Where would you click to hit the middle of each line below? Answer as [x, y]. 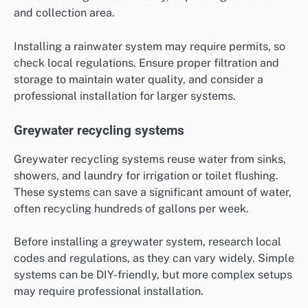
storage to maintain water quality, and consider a [139, 79]
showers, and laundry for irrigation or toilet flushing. [146, 175]
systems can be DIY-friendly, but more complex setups [153, 274]
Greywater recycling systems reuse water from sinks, [150, 159]
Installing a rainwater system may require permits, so [150, 46]
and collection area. [64, 13]
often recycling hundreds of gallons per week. [131, 208]
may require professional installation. [109, 291]
